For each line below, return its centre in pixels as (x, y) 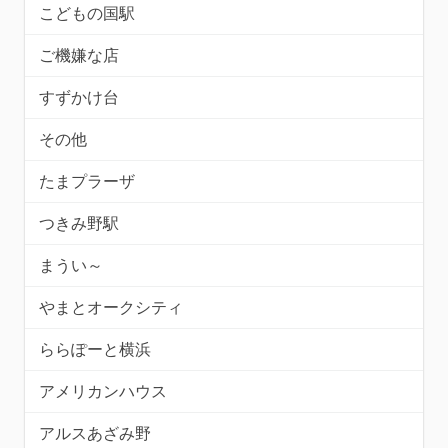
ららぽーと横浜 (95, 349)
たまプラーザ (87, 181)
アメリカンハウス (103, 391)
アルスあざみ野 (95, 433)
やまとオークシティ (111, 307)
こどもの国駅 (87, 13)
